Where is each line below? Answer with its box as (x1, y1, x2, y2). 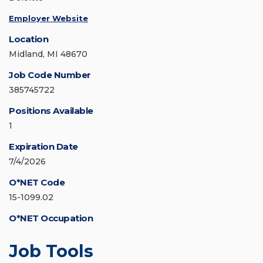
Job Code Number (9, 69, 91, 81)
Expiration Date (9, 141, 78, 153)
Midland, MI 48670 (9, 49, 87, 60)
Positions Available (9, 105, 93, 117)
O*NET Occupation (9, 213, 93, 224)
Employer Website (9, 14, 88, 23)
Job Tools (9, 241, 93, 262)
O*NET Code (9, 177, 65, 188)
